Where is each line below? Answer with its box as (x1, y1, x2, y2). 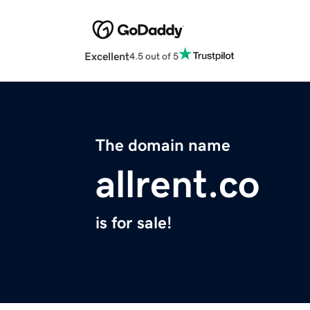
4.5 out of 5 (129, 51, 179, 61)
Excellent (84, 51, 129, 62)
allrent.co (95, 165, 259, 204)
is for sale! (95, 215, 172, 232)
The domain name (95, 137, 230, 154)
